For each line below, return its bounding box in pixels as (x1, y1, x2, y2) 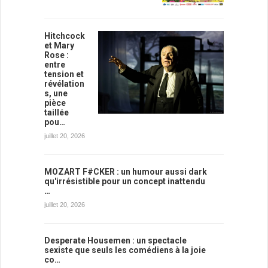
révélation (44, 78, 84, 89)
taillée (44, 107, 69, 117)
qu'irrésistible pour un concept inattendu (44, 176, 205, 186)
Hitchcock (44, 31, 85, 41)
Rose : (44, 50, 69, 60)
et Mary (44, 40, 74, 50)
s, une (44, 88, 68, 98)
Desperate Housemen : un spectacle (44, 235, 187, 245)
